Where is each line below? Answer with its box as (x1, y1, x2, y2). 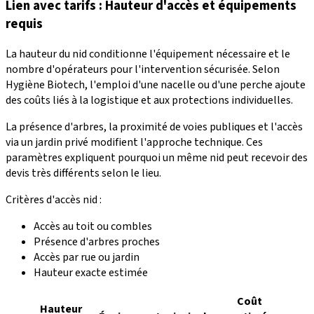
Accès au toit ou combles (34, 218, 152, 234)
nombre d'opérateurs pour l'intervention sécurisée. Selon (6, 61, 280, 77)
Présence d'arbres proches (34, 233, 160, 250)
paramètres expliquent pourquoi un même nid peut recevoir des (6, 149, 308, 165)
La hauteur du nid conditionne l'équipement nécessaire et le (6, 46, 290, 62)
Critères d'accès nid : (6, 191, 102, 207)
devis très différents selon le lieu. (6, 165, 161, 181)
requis (6, 15, 43, 34)
